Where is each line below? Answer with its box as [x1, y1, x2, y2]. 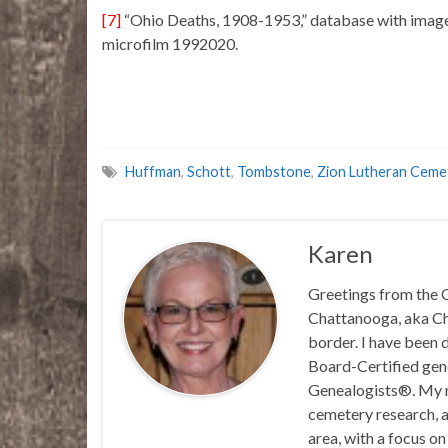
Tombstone [237, 163, 311, 181]
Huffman [125, 163, 181, 181]
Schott [187, 163, 231, 181]
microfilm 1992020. [102, 34, 238, 54]
